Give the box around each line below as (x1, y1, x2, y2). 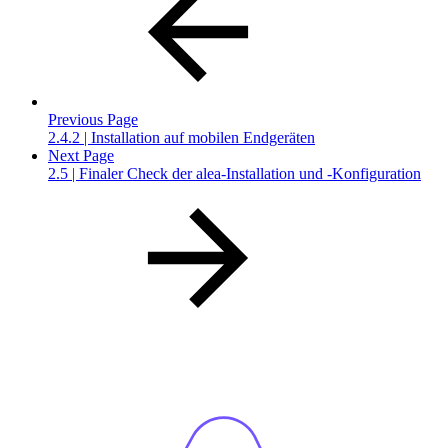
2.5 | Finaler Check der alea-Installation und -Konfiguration (48, 165, 421, 183)
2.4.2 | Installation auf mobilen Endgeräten (48, 129, 315, 147)
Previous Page (48, 111, 138, 129)
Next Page (48, 147, 114, 165)
